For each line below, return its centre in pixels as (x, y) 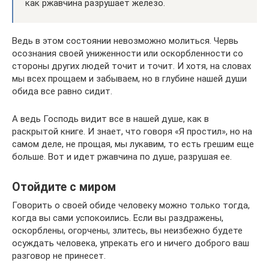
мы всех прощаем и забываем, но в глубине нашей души (129, 79)
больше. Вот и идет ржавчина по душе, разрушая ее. (122, 157)
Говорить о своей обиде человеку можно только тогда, (131, 205)
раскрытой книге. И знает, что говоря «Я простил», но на (132, 131)
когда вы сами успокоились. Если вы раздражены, (118, 218)
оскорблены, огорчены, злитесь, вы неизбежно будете (127, 231)
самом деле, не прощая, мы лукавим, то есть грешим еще (133, 144)
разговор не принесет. (59, 256)
